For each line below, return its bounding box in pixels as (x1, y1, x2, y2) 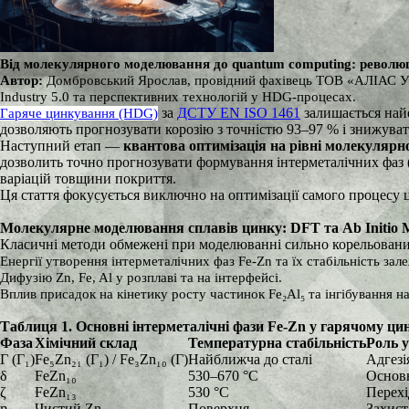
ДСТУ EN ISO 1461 (177, 105, 300, 121)
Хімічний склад (35, 335, 137, 351)
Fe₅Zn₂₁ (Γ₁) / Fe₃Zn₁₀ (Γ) (35, 351, 188, 367)
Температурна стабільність (188, 335, 366, 351)
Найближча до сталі (188, 351, 312, 367)
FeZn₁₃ (35, 384, 77, 400)
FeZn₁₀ (35, 368, 77, 383)
